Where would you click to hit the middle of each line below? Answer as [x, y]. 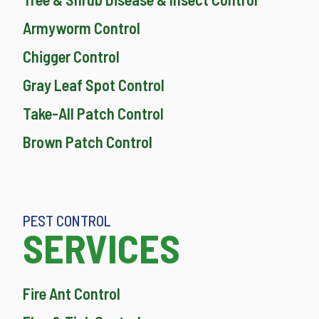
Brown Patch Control [88, 142]
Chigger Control [71, 57]
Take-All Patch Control [93, 114]
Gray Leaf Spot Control [94, 85]
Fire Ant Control [72, 294]
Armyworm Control [82, 28]
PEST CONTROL [67, 221]
